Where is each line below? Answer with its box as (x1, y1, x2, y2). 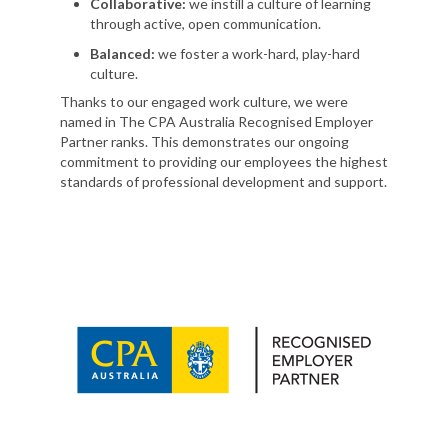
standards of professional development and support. (60, 172, 387, 190)
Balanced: (90, 44, 155, 62)
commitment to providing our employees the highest (60, 152, 388, 170)
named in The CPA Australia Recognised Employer (60, 112, 373, 130)
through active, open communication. (90, 14, 321, 32)
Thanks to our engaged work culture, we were (60, 92, 348, 110)
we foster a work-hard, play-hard (155, 44, 360, 62)
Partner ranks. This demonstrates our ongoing (60, 132, 349, 150)
